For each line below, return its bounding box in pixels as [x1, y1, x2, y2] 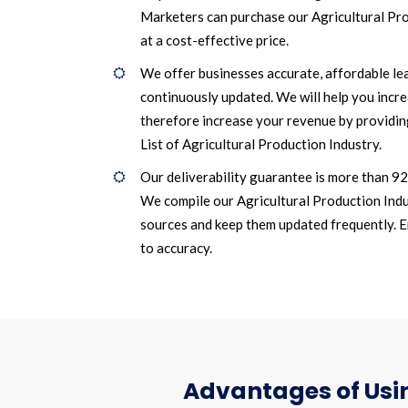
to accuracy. [140, 240, 212, 256]
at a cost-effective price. [140, 32, 289, 48]
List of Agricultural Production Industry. [140, 136, 382, 152]
